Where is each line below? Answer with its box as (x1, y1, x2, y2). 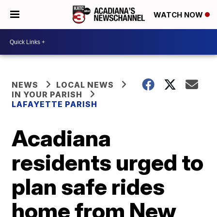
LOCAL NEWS (56, 80, 114, 90)
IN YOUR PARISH (12, 90, 83, 99)
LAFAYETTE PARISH (12, 99, 98, 109)
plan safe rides (12, 173, 165, 200)
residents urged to (12, 149, 204, 176)
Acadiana (12, 124, 111, 152)
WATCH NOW (154, 10, 205, 20)
